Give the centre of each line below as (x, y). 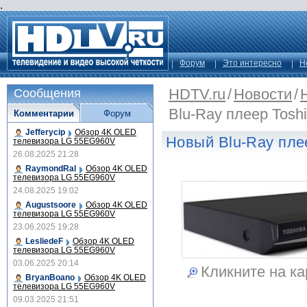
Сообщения (47, 93)
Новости (263, 94)
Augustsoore (51, 205)
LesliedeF (44, 241)
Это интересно (252, 63)
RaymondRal (51, 169)
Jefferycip (45, 132)
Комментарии (44, 113)
